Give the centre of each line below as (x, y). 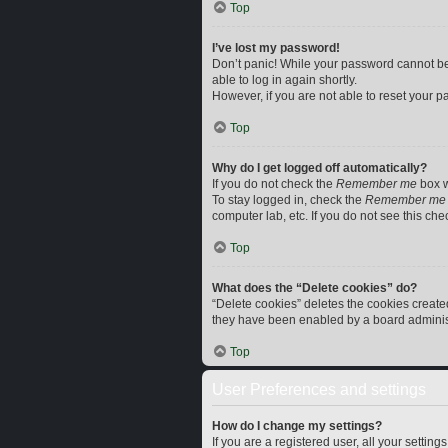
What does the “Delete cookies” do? (314, 288)
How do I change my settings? (297, 426)
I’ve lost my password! (276, 48)
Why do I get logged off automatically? (319, 168)
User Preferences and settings (319, 389)
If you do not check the (274, 184)
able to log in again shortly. (284, 80)
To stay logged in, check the (288, 200)
